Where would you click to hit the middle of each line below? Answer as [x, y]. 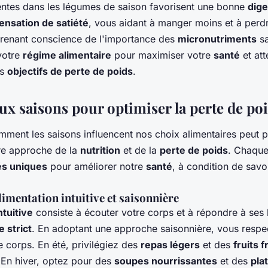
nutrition [100, 150]
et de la [140, 150]
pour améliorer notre [97, 167]
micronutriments [217, 39]
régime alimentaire [67, 55]
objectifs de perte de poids [70, 71]
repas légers [170, 245]
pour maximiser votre [162, 55]
